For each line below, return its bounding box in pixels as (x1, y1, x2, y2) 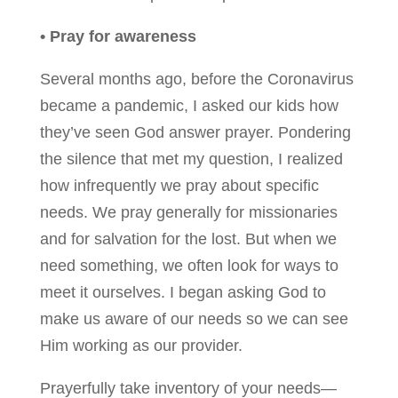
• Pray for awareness (39, 27, 196, 45)
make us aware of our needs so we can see (39, 309, 348, 328)
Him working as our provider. (39, 336, 243, 354)
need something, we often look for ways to (39, 256, 338, 275)
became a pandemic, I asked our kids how (39, 96, 338, 115)
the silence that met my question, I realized (39, 149, 343, 168)
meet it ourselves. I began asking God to (39, 283, 326, 301)
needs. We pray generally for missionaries (39, 203, 338, 221)
